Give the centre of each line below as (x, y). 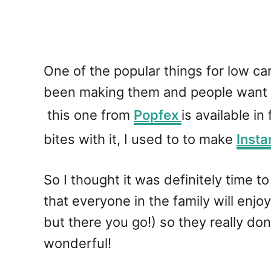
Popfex (158, 115)
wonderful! (77, 243)
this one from (89, 115)
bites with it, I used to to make (140, 139)
